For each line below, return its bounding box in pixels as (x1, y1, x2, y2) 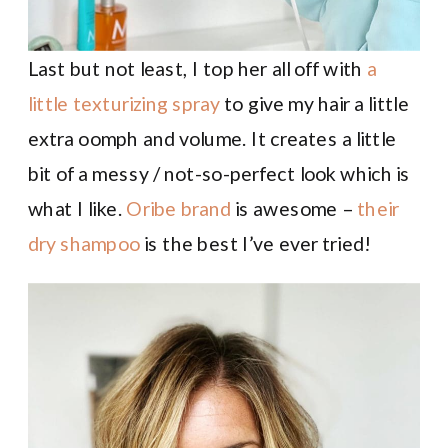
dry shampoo (28, 230, 141, 255)
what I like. (28, 195, 127, 220)
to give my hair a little (219, 90, 409, 115)
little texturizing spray (28, 90, 220, 115)
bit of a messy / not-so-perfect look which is (28, 160, 411, 185)
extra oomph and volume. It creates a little (28, 125, 397, 150)
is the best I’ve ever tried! (140, 230, 371, 255)
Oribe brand (126, 195, 231, 220)
